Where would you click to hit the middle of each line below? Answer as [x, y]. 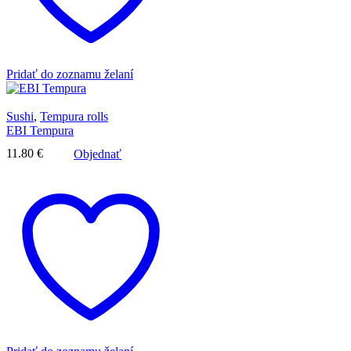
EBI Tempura [40, 131]
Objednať [98, 154]
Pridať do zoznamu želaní [70, 74]
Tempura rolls [74, 117]
